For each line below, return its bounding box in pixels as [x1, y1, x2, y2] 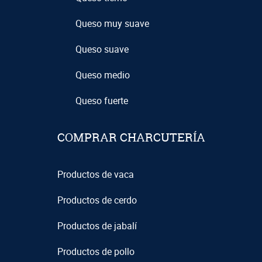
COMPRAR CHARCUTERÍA [57, 129, 205, 146]
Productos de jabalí [57, 219, 137, 233]
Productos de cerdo [57, 194, 137, 207]
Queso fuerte [75, 94, 128, 108]
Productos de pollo [57, 245, 135, 258]
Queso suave [75, 43, 129, 56]
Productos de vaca [57, 168, 134, 181]
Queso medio [75, 68, 130, 82]
